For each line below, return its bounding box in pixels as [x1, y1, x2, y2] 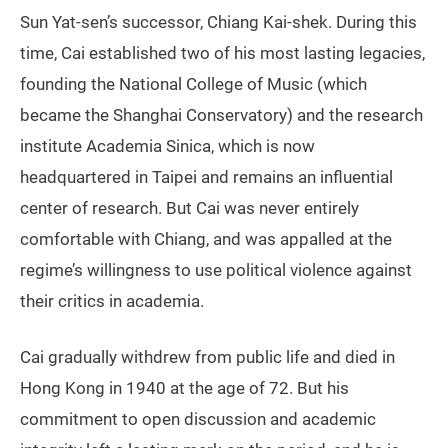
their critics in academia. [20, 290, 204, 311]
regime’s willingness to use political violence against [20, 259, 412, 280]
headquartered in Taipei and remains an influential [20, 166, 393, 187]
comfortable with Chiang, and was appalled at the [20, 228, 392, 249]
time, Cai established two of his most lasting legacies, [20, 42, 425, 63]
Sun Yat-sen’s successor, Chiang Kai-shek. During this [20, 11, 417, 32]
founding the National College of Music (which [20, 73, 367, 94]
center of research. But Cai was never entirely [20, 197, 359, 218]
